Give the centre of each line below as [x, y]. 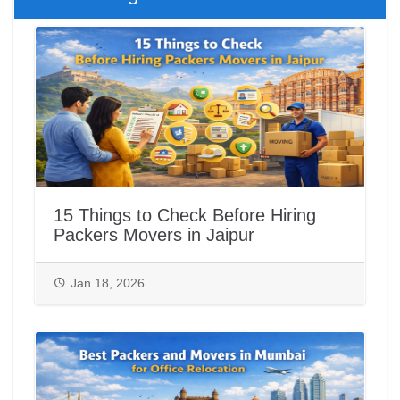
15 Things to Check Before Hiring [185, 216]
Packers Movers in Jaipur [154, 235]
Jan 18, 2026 [108, 283]
